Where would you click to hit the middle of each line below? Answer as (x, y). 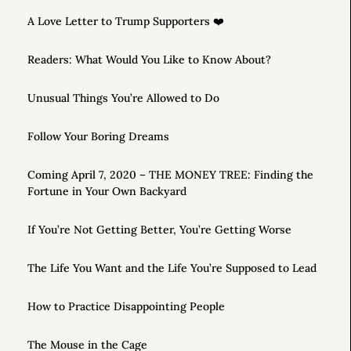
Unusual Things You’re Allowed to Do (123, 98)
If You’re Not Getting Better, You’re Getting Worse (159, 230)
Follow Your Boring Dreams (98, 137)
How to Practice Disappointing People (126, 307)
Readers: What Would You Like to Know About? (149, 60)
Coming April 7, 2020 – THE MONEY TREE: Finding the (170, 175)
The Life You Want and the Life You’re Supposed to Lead (172, 268)
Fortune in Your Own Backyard (107, 192)
